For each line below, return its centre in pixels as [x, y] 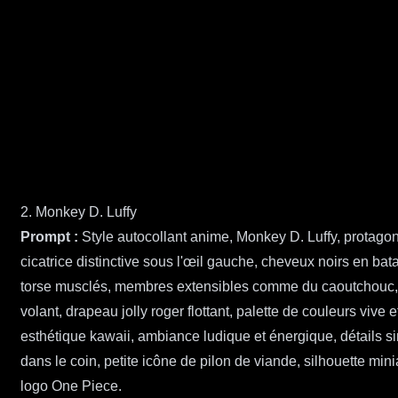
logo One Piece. [71, 386]
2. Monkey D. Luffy [79, 212]
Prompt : [49, 237]
